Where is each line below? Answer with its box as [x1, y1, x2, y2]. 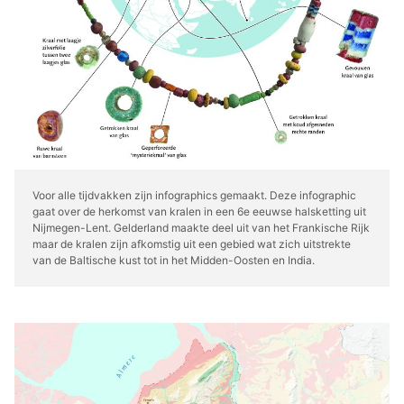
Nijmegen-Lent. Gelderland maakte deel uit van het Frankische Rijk [32, 220, 370, 234]
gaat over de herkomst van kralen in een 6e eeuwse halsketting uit [32, 204, 366, 218]
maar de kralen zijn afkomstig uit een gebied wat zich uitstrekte [32, 236, 351, 251]
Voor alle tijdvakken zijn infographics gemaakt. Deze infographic [32, 188, 356, 202]
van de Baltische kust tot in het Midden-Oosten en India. [32, 252, 315, 267]
